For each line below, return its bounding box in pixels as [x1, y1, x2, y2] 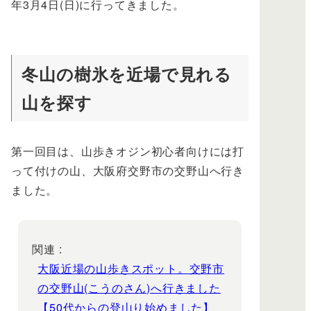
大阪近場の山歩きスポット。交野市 [37, 260, 225, 276]
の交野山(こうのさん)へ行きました [37, 279, 221, 296]
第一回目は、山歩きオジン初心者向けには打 [11, 143, 244, 160]
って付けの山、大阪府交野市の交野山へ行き [11, 162, 244, 179]
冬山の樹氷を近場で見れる [22, 62, 232, 86]
